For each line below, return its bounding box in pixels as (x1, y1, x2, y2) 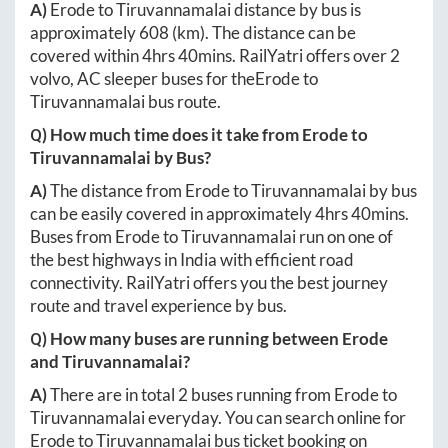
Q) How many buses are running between (30, 328, 342, 350)
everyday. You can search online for (145, 407, 406, 429)
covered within (30, 45, 142, 67)
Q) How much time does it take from (30, 124, 302, 146)
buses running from (188, 384, 334, 406)
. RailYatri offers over (232, 45, 390, 67)
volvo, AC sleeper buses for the (30, 68, 255, 90)
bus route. (145, 91, 221, 113)
